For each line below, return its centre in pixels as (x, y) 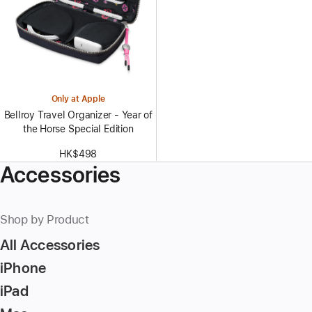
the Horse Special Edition (78, 128)
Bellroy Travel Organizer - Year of (78, 115)
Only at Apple (78, 99)
